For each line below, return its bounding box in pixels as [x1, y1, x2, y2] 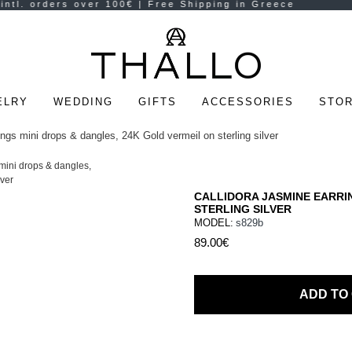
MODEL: [194, 216, 234, 229]
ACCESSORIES [201, 96, 294, 108]
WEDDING [53, 96, 113, 108]
